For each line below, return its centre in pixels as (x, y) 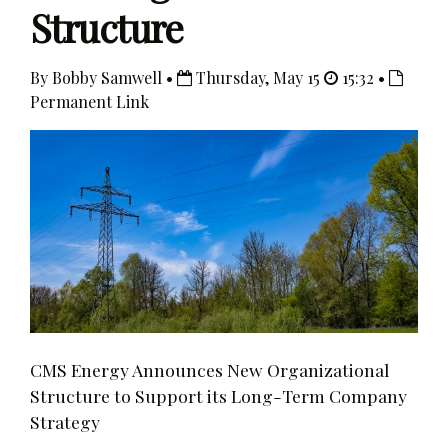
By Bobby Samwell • (103, 77)
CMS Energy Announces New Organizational (209, 369)
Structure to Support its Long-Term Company (218, 395)
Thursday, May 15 (258, 77)
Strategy (65, 421)
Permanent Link (89, 101)
